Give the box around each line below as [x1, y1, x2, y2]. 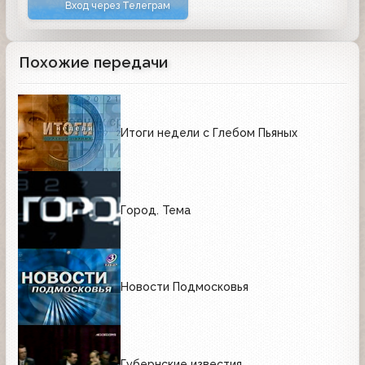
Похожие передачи [20, 53, 168, 71]
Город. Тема [121, 203, 191, 217]
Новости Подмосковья [121, 280, 248, 294]
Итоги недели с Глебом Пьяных [121, 126, 297, 140]
